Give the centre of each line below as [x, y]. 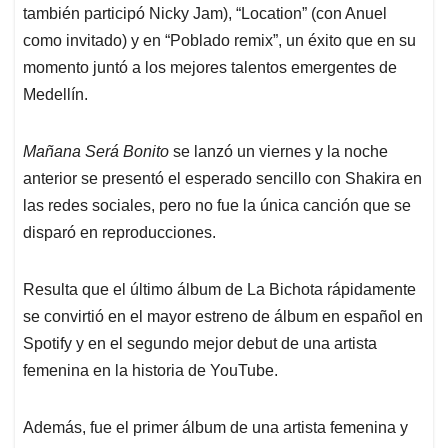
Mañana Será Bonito [96, 151]
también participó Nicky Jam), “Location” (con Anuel [205, 13]
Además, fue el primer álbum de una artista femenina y [215, 427]
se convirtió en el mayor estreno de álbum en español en [223, 316]
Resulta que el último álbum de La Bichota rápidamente [219, 289]
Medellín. [55, 94]
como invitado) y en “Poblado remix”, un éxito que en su [219, 40]
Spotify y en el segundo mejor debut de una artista [200, 343]
